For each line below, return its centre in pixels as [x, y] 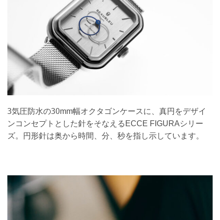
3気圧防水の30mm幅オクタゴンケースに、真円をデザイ [107, 111]
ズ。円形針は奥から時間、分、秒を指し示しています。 [106, 136]
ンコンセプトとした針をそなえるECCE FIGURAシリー [105, 124]
